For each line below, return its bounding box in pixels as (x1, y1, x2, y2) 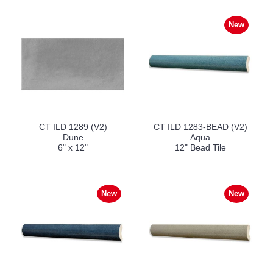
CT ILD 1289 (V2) (38, 122, 107, 132)
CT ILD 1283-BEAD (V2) (153, 122, 247, 132)
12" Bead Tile (174, 143, 226, 152)
